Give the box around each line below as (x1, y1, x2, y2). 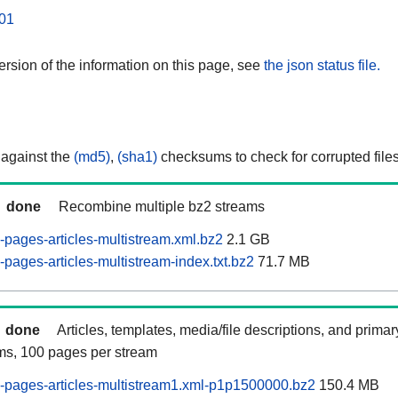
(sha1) (117, 149, 157, 165)
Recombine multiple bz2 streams (59, 199, 265, 215)
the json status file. (264, 57, 380, 73)
